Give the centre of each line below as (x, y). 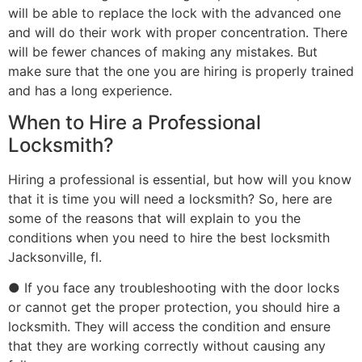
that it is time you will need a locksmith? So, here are (170, 198)
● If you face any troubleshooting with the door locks (174, 288)
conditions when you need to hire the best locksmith (169, 237)
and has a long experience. (90, 90)
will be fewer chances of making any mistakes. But (163, 51)
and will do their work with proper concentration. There (178, 32)
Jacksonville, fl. (55, 257)
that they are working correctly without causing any (167, 346)
